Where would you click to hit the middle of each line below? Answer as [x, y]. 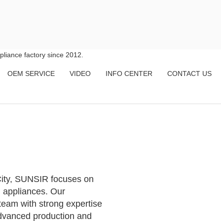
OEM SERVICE [31, 74]
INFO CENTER [129, 74]
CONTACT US [189, 74]
